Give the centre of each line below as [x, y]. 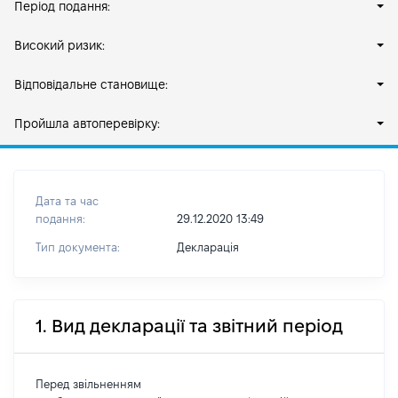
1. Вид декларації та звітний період [189, 326]
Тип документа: [78, 247]
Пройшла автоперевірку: [87, 123]
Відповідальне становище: [91, 84]
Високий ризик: [60, 45]
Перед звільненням [88, 384]
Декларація [207, 247]
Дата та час [67, 201]
